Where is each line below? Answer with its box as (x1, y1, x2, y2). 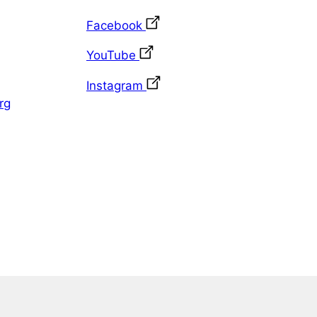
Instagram (86, 78, 146, 93)
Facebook (86, 18, 146, 33)
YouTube (86, 48, 139, 63)
